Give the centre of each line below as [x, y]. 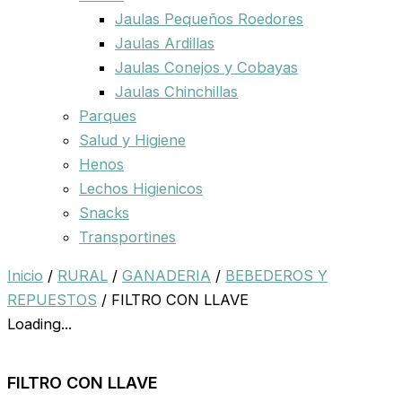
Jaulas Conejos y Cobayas [206, 67]
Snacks [104, 212]
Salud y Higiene [132, 140]
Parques [108, 115]
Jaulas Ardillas [165, 43]
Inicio [25, 276]
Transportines [127, 236]
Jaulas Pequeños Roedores [209, 18]
